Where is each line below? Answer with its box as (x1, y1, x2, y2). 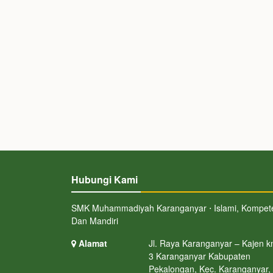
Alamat (76, 237, 107, 250)
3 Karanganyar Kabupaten (148, 250, 250, 263)
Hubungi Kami (71, 172, 138, 187)
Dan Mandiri (71, 214, 118, 227)
